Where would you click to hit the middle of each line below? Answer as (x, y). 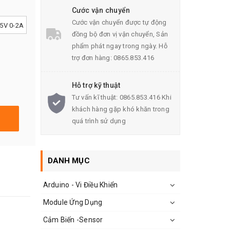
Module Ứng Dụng (73, 202)
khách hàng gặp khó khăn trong (120, 109)
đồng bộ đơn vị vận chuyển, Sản (120, 34)
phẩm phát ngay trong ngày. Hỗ (119, 46)
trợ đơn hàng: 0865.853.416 (113, 58)
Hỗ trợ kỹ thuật (96, 85)
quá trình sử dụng (99, 121)
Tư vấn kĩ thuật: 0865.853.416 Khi (121, 97)
